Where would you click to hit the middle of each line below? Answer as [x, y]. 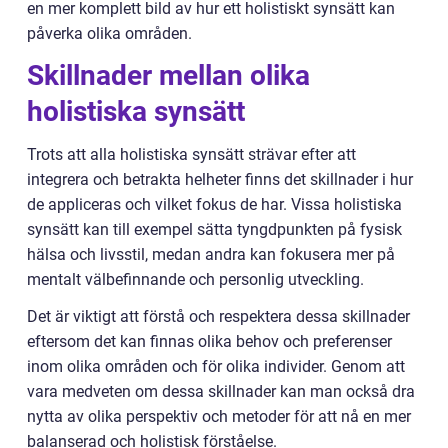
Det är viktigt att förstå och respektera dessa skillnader [218, 317]
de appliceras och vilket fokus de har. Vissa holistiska [214, 205]
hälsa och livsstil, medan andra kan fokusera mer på [211, 255]
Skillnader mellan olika [168, 76]
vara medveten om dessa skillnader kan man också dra [221, 392]
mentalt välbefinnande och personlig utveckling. [195, 280]
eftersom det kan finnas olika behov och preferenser [209, 342]
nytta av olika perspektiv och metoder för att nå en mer [219, 417]
